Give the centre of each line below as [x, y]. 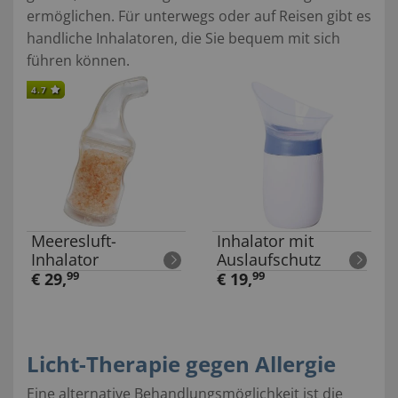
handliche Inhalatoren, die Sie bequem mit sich [183, 38]
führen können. [78, 60]
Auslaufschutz [269, 259]
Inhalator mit [265, 240]
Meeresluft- [74, 240]
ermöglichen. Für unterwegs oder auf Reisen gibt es [199, 16]
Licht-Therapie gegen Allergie [181, 363]
